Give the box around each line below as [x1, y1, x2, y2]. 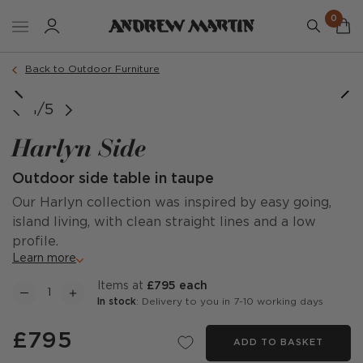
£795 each [147, 281, 207, 291]
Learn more [12, 254, 76, 263]
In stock [97, 297, 136, 306]
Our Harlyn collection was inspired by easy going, [12, 197, 331, 209]
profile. [12, 236, 58, 248]
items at [100, 281, 147, 291]
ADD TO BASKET [233, 339, 323, 347]
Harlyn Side [12, 131, 147, 163]
